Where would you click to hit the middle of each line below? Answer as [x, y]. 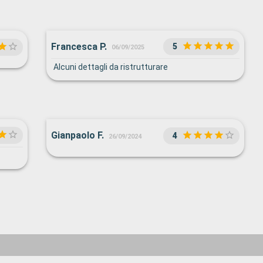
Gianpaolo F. [77, 136]
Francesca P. [79, 46]
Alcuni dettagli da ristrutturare [110, 67]
